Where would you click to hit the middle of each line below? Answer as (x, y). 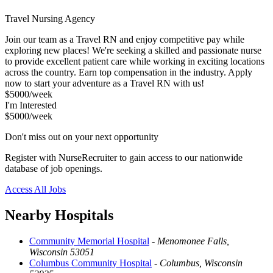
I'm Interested (31, 105)
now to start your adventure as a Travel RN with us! (105, 83)
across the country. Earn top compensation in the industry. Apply (129, 72)
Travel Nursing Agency (50, 18)
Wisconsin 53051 (62, 252)
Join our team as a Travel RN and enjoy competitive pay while (125, 39)
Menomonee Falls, (193, 241)
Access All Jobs (35, 189)
